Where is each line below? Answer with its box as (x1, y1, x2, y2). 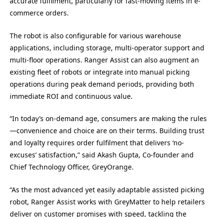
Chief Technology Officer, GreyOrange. (10, 162, 134, 172)
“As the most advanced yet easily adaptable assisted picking (10, 185, 204, 194)
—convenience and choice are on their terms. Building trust (10, 126, 204, 136)
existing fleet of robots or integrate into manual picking (10, 67, 190, 77)
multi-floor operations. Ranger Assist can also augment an (10, 55, 199, 64)
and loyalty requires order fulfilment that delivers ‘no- (10, 138, 184, 148)
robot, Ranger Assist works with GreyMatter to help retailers (10, 197, 205, 206)
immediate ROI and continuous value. (10, 91, 133, 101)
